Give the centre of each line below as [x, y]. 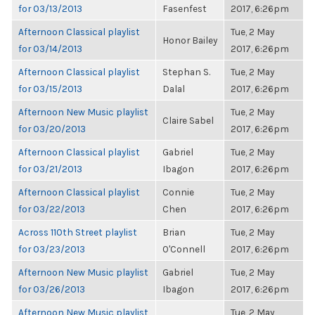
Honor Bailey [190, 40]
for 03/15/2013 [50, 89]
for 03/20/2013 [52, 129]
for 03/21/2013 [50, 169]
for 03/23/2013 [52, 249]
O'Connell [184, 249]
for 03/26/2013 [52, 289]
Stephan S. [186, 72]
